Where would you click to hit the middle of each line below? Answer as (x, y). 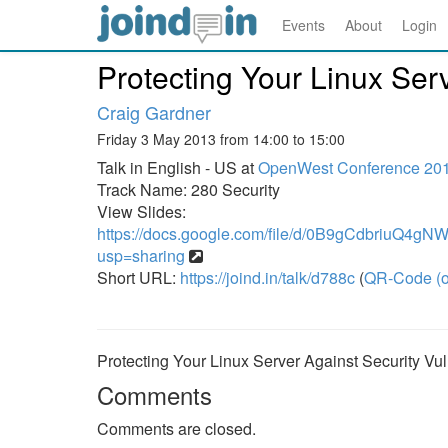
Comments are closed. (176, 428)
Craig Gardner (154, 112)
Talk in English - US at (177, 167)
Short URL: (138, 277)
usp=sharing (141, 255)
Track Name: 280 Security (188, 189)
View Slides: (141, 211)
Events (303, 25)
